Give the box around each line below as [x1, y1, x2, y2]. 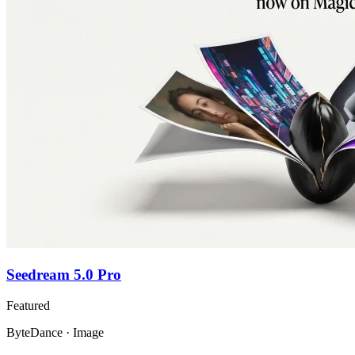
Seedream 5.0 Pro [6, 266, 121, 284]
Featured [6, 298, 50, 312]
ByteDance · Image [6, 325, 104, 339]
